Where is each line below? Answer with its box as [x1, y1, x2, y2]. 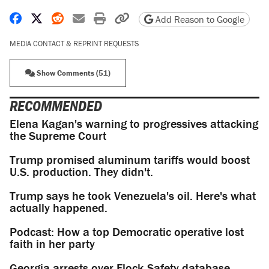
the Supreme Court [10, 128, 106, 144]
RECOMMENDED [10, 96, 102, 115]
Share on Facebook [21, 10, 118, 26]
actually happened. [10, 200, 107, 216]
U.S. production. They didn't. [10, 164, 153, 180]
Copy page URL [129, 10, 205, 26]
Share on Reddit [63, 10, 145, 26]
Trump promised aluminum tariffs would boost [10, 152, 250, 168]
